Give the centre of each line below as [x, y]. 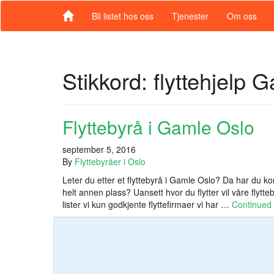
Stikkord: [108, 80]
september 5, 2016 [99, 149]
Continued [252, 204]
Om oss [242, 16]
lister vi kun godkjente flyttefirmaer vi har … [147, 204]
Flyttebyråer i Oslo [110, 161]
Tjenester [190, 16]
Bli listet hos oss [123, 16]
